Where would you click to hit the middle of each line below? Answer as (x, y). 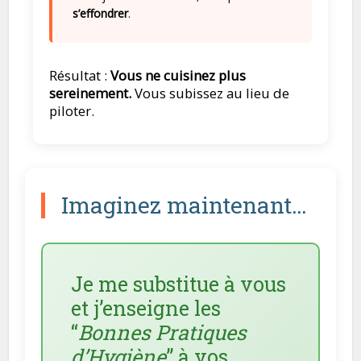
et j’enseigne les (146, 308)
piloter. (71, 111)
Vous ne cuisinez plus (178, 75)
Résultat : (79, 75)
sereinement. (91, 93)
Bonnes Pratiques (163, 332)
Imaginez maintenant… (185, 205)
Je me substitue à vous (179, 284)
